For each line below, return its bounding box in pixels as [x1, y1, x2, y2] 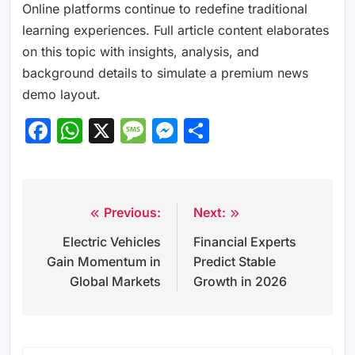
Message [146, 115, 256, 147]
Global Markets [70, 273, 161, 290]
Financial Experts [193, 234, 296, 250]
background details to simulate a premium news [22, 65, 308, 82]
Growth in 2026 [193, 273, 287, 290]
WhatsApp [82, 115, 208, 147]
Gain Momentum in [47, 254, 161, 270]
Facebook [51, 115, 169, 147]
